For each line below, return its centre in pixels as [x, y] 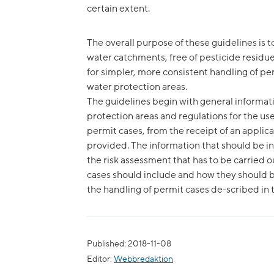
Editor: [100, 260]
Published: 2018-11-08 [129, 244]
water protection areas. [137, 87]
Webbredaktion [143, 260]
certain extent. [118, 8]
